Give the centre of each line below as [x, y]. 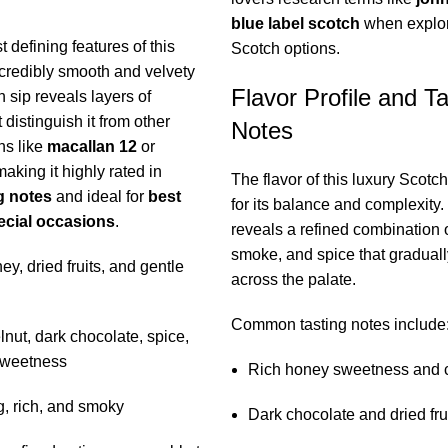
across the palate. [293, 280]
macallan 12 [91, 147]
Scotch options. [285, 49]
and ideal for [99, 197]
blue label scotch [295, 24]
